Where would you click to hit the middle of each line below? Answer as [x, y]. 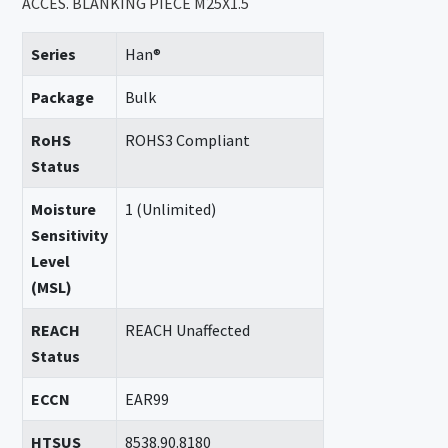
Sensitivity [70, 235]
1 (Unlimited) [171, 209]
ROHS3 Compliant [188, 140]
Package [63, 97]
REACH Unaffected [188, 330]
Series [54, 54]
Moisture [64, 209]
